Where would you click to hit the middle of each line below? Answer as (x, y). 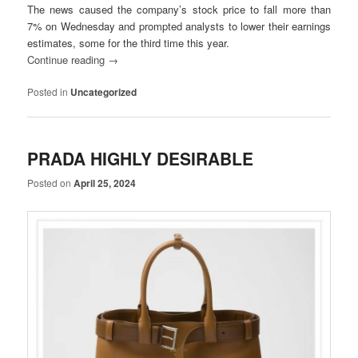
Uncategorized (104, 92)
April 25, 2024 (105, 183)
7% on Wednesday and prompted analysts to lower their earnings (179, 26)
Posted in (48, 92)
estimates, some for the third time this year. (129, 43)
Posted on (51, 182)
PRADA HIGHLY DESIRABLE (141, 158)
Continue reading (68, 60)
